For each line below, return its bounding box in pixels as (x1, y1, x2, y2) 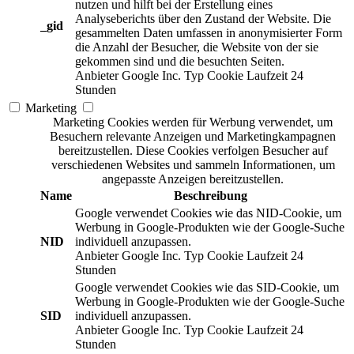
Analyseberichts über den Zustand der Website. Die (75, 12, 331, 26)
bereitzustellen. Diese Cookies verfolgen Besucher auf (58, 144, 328, 158)
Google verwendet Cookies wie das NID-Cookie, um (75, 206, 341, 220)
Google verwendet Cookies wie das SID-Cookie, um (75, 281, 339, 295)
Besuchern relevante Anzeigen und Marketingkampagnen (50, 130, 336, 144)
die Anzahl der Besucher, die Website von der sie (75, 40, 318, 55)
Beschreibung (173, 189, 247, 203)
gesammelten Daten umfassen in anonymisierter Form (75, 26, 342, 40)
